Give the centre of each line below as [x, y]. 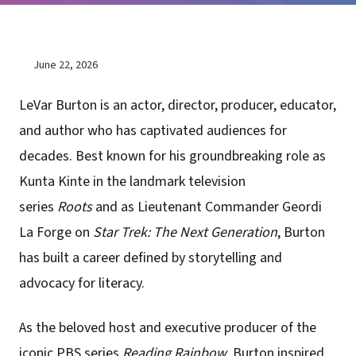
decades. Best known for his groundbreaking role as [172, 157]
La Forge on [56, 233]
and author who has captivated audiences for [153, 131]
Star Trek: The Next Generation [185, 233]
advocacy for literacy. [82, 284]
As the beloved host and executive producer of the [168, 328]
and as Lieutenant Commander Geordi [207, 207]
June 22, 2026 [66, 65]
